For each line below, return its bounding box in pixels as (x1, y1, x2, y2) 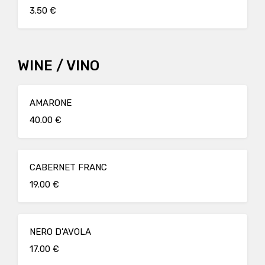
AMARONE (30, 98, 72, 108)
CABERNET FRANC (30, 162, 107, 173)
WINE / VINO (18, 57, 99, 74)
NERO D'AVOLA (30, 227, 91, 237)
